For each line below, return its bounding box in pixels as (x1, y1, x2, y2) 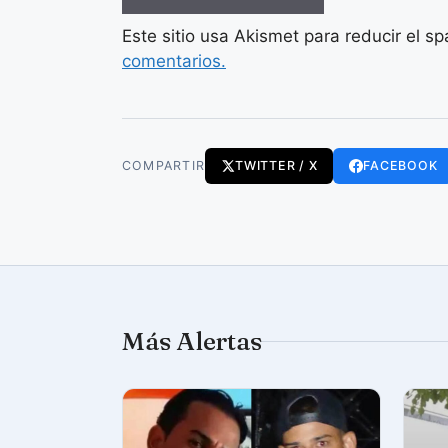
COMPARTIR (122, 158, 206, 173)
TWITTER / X (235, 158, 318, 173)
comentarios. (122, 51, 226, 71)
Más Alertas (122, 325, 262, 357)
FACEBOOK (363, 158, 438, 173)
